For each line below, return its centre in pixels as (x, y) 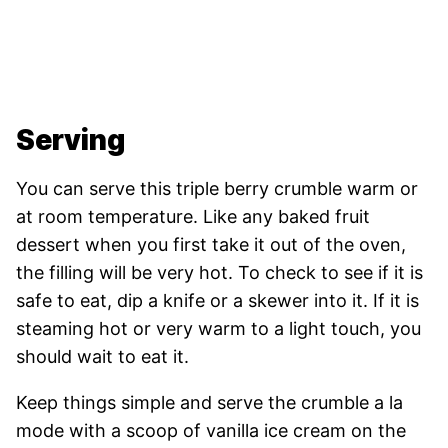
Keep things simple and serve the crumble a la (209, 402)
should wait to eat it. (102, 356)
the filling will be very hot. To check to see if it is (219, 272)
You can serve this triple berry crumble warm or (217, 188)
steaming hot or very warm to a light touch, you (218, 328)
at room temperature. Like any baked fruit (193, 216)
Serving (70, 139)
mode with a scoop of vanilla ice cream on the (211, 430)
